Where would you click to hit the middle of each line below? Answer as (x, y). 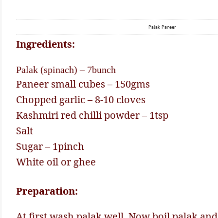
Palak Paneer (162, 27)
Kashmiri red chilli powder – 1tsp (92, 115)
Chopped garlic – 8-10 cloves (81, 99)
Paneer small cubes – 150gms (83, 84)
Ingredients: (45, 44)
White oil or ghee (56, 162)
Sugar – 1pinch (50, 146)
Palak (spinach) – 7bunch (66, 69)
